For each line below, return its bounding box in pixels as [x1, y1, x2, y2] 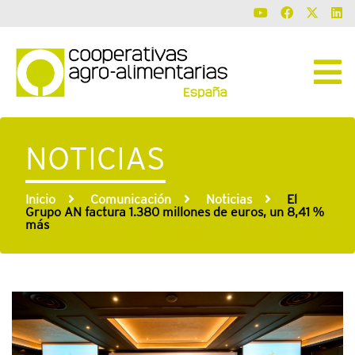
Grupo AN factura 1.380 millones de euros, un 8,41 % [25, 204, 324, 220]
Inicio [25, 192, 55, 208]
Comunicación [90, 192, 171, 208]
